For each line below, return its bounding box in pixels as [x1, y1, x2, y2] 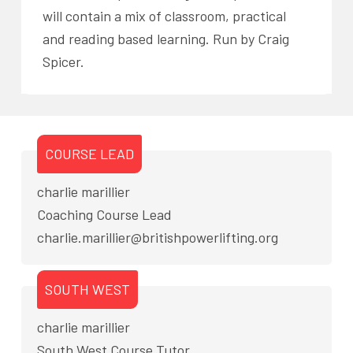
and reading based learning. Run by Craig [42, 29, 289, 47]
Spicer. [42, 52, 87, 70]
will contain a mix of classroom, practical [42, 6, 286, 24]
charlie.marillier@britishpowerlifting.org [36, 229, 278, 247]
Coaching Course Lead [36, 206, 172, 224]
